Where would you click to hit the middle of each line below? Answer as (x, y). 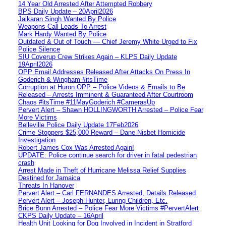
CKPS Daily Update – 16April (61, 215)
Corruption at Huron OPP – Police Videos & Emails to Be (102, 87)
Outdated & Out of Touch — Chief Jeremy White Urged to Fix (108, 41)
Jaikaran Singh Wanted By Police (67, 19)
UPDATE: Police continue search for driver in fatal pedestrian (107, 155)
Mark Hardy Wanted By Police (62, 34)
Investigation (37, 140)
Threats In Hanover (46, 185)
